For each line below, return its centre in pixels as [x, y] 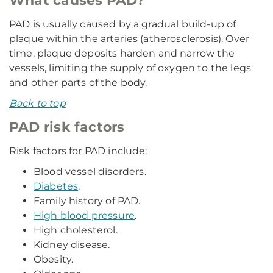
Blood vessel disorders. [90, 172]
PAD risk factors [67, 127]
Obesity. [54, 259]
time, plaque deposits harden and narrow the [122, 53]
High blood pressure [84, 215]
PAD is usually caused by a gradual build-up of [123, 24]
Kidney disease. [72, 245]
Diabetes [56, 186]
